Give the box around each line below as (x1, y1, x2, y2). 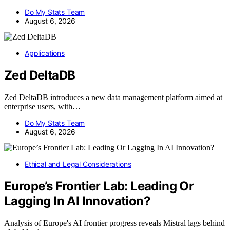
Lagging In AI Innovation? (4, 193, 150, 208)
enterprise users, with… (4, 102, 81, 111)
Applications (25, 49, 65, 58)
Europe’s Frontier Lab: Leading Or (4, 178, 194, 194)
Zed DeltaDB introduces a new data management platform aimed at (4, 92, 222, 102)
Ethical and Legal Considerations (25, 159, 131, 168)
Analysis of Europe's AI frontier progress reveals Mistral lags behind (4, 218, 225, 227)
